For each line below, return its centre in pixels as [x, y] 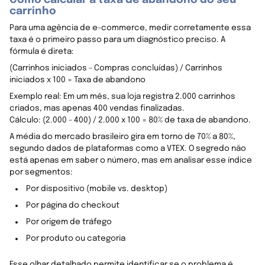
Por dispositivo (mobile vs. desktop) [97, 188]
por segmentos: [41, 172]
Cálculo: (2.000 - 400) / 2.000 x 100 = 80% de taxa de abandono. [130, 120]
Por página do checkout [73, 205]
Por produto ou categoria [76, 238]
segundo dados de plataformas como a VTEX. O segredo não [128, 148]
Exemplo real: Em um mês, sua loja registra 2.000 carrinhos [122, 96]
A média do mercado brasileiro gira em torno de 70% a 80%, [122, 136]
